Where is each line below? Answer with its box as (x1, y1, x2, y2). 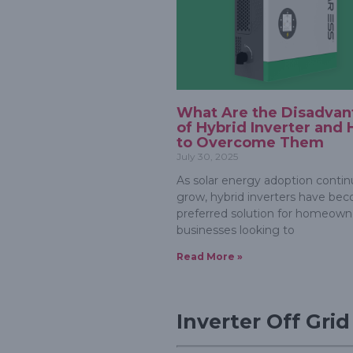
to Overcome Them (176, 134, 324, 152)
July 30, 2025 (176, 150, 238, 163)
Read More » (176, 251, 243, 263)
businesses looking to (176, 223, 295, 238)
